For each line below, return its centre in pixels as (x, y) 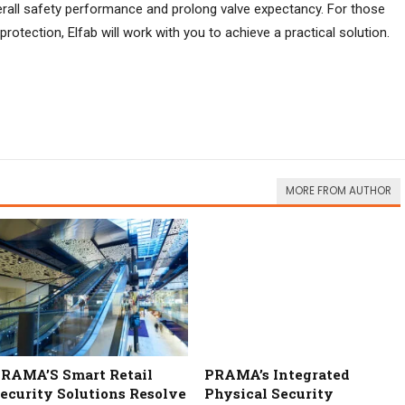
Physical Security (268, 394)
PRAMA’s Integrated (277, 375)
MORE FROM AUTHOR (339, 190)
